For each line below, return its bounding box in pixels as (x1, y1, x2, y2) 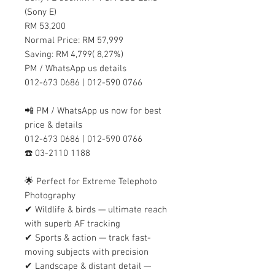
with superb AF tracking (25, 218, 120, 230)
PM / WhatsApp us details (25, 63, 126, 74)
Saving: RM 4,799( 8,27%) (25, 48, 123, 60)
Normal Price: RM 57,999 (25, 34, 123, 46)
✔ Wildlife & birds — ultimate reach (25, 204, 167, 215)
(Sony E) (25, 6, 56, 18)
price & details (25, 119, 82, 131)
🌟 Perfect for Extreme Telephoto (25, 176, 157, 187)
